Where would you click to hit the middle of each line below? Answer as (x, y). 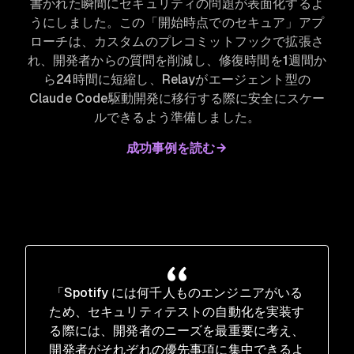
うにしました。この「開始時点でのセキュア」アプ (177, 22)
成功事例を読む (171, 148)
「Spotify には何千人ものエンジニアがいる (177, 292)
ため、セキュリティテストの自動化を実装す (177, 311)
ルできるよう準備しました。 (177, 117)
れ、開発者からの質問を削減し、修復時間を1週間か (177, 60)
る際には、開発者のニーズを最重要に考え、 (177, 330)
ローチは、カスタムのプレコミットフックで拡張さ (177, 41)
